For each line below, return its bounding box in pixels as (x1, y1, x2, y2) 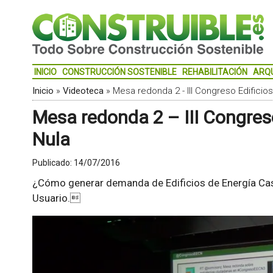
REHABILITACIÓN (182, 67, 247, 77)
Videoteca (62, 85, 104, 96)
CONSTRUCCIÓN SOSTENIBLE (62, 67, 177, 77)
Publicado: (32, 158, 74, 168)
